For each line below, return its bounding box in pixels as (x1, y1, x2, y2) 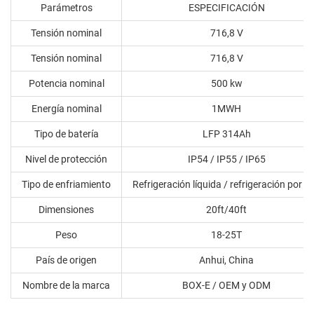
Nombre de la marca (22, 280, 110, 292)
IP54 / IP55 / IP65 (187, 153, 266, 165)
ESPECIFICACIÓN (188, 2, 265, 14)
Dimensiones (39, 204, 94, 216)
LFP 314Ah (202, 128, 251, 140)
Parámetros (40, 2, 93, 14)
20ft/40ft (206, 204, 247, 216)
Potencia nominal (28, 78, 104, 90)
